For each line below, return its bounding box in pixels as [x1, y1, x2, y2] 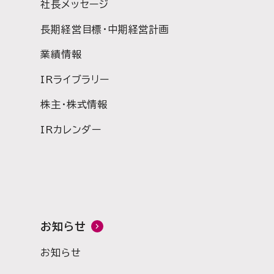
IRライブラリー [40, 75, 109, 84]
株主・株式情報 [40, 100, 108, 109]
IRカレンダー [40, 125, 102, 135]
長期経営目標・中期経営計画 [40, 24, 169, 34]
